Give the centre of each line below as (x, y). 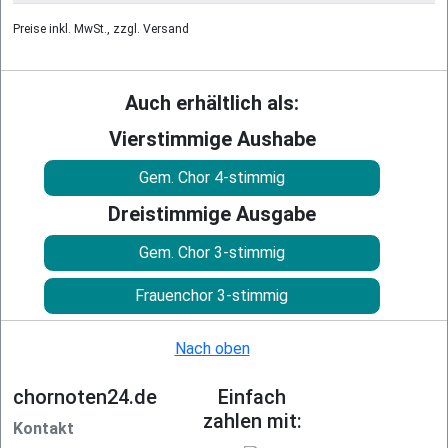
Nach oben (212, 348)
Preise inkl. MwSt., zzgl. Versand (101, 28)
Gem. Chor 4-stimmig (211, 177)
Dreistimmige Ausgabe (212, 213)
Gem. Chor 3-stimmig (211, 252)
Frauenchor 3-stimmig (212, 295)
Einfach (252, 396)
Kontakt (43, 428)
